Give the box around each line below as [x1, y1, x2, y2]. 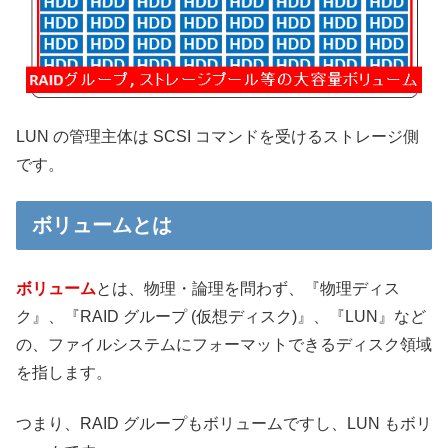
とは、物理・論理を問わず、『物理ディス [96, 280, 400, 298]
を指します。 [16, 364, 112, 382]
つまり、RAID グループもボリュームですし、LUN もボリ [16, 414, 432, 432]
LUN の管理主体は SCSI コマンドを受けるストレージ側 [16, 127, 419, 145]
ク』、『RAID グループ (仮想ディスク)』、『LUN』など [16, 308, 426, 326]
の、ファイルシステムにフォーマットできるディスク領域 [16, 336, 432, 354]
